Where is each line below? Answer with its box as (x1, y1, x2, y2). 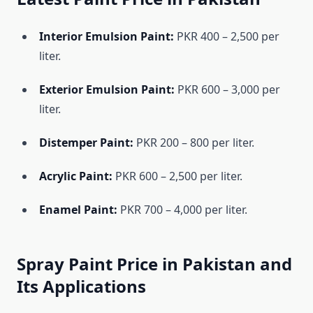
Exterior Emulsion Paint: (39, 82, 175, 98)
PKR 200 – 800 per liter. (133, 135, 254, 151)
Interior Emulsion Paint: (39, 29, 174, 45)
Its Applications (17, 275, 146, 298)
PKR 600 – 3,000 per (175, 82, 280, 98)
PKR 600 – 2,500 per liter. (112, 168, 242, 184)
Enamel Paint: (39, 202, 117, 218)
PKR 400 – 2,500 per (174, 29, 279, 45)
